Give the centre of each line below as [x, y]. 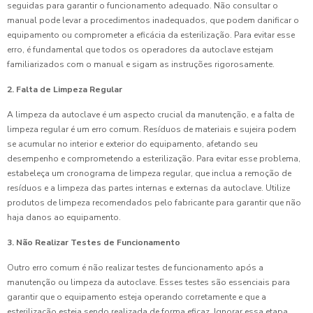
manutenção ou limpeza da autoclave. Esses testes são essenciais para [148, 283]
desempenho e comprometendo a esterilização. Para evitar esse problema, [154, 159]
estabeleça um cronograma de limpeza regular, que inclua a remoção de [149, 174]
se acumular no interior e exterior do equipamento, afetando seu [132, 144]
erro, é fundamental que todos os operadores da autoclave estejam [140, 50]
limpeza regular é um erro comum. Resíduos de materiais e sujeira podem [152, 130]
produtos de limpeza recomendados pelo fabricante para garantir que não [154, 203]
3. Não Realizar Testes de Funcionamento [94, 243]
